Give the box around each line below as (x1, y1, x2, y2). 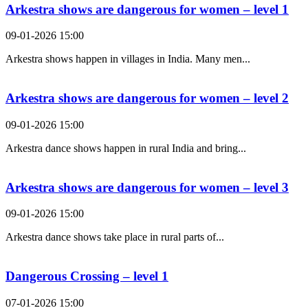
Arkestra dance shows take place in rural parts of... (5, 231, 224, 243)
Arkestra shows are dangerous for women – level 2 (5, 91, 289, 106)
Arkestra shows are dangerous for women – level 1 (5, 1, 289, 16)
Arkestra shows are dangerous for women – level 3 (5, 179, 289, 195)
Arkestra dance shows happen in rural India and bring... (5, 142, 246, 154)
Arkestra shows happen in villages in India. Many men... (5, 53, 250, 65)
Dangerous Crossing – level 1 (5, 268, 168, 283)
